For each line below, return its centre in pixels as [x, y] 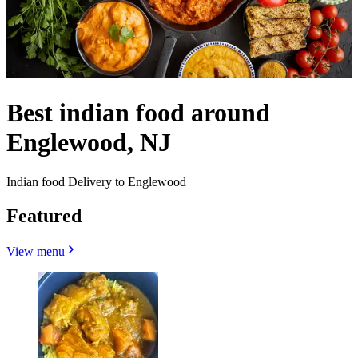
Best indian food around [138, 113]
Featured [44, 215]
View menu [36, 251]
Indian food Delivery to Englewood [96, 181]
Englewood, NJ [89, 143]
